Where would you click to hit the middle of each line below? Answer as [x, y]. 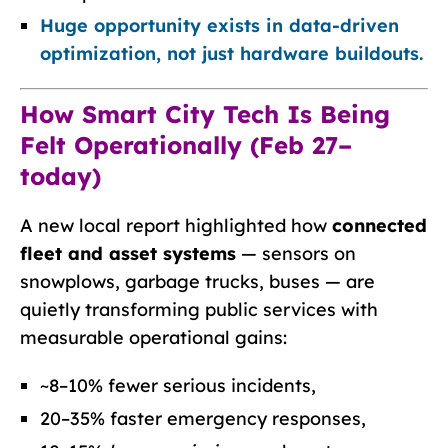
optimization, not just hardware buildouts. [231, 53]
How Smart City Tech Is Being [205, 113]
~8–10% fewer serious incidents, [178, 385]
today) [60, 175]
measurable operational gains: [153, 337]
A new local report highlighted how [176, 225]
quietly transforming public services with [199, 309]
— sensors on [296, 253]
